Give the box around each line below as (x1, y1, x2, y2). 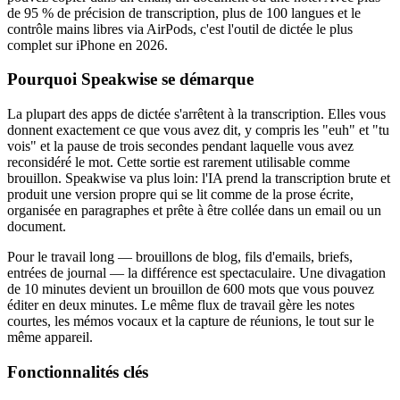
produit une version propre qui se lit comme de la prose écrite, (7, 187, 354, 203)
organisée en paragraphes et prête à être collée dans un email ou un (7, 203, 381, 219)
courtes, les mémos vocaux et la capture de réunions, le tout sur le (7, 313, 374, 329)
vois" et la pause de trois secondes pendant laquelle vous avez (7, 138, 354, 154)
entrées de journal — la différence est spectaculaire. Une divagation (7, 265, 386, 281)
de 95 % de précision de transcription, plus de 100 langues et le (7, 4, 361, 21)
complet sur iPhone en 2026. (7, 37, 168, 53)
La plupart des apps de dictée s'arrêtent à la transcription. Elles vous (7, 106, 386, 122)
